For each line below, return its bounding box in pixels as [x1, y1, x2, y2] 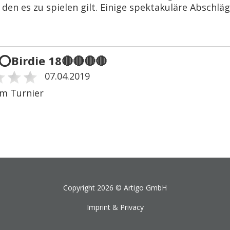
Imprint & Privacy [86, 202, 144, 213]
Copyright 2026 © [63, 183, 124, 193]
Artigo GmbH [124, 183, 167, 193]
